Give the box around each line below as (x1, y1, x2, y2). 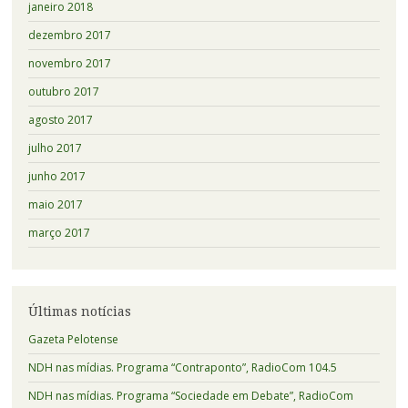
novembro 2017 (27, 55, 111, 71)
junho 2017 (27, 168, 86, 184)
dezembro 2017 (27, 26, 111, 43)
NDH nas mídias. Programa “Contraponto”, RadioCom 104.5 (27, 359, 337, 375)
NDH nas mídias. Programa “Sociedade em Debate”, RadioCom (27, 387, 353, 403)
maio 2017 (27, 196, 83, 212)
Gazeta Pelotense (27, 331, 118, 347)
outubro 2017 (27, 83, 99, 99)
